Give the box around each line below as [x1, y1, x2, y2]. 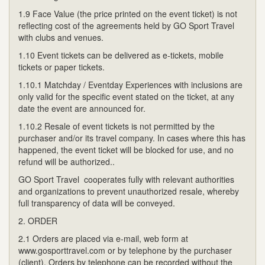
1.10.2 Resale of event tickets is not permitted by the [18, 119, 215, 132]
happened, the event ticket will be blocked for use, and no [18, 143, 234, 156]
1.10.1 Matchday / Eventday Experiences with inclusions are [18, 78, 243, 91]
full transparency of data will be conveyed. [18, 196, 175, 209]
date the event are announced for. [18, 102, 146, 114]
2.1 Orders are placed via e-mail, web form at [18, 232, 188, 244]
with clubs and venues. [18, 31, 104, 43]
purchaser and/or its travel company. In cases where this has [18, 131, 245, 144]
